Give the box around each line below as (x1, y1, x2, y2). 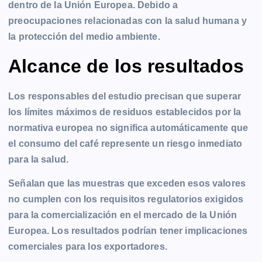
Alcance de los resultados (8, 56, 244, 77)
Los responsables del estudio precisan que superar (8, 91, 241, 101)
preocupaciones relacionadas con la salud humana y (8, 15, 247, 26)
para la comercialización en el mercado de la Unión (8, 209, 237, 220)
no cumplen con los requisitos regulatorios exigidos (8, 194, 244, 204)
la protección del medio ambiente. (8, 31, 160, 42)
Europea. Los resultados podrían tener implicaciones (8, 225, 248, 236)
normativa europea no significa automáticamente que (8, 122, 249, 133)
